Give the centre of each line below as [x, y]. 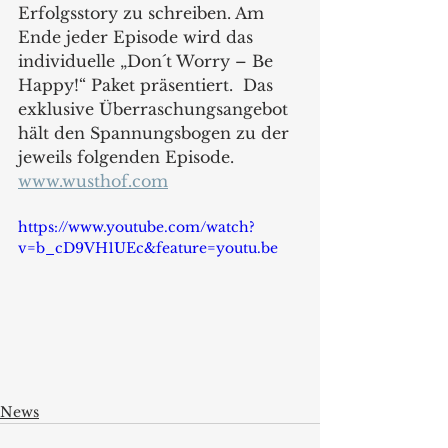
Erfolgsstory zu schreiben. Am [143, 12]
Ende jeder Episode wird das [138, 36]
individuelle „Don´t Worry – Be [148, 60]
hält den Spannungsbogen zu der [156, 132]
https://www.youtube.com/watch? [136, 226]
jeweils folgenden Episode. [126, 156]
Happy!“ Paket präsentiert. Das [148, 84]
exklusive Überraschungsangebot [155, 108]
